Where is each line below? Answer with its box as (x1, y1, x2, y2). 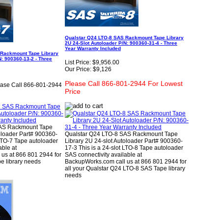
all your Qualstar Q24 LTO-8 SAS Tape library (65, 165, 185, 172)
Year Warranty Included (65, 45, 121, 51)
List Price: (65, 59, 91, 66)
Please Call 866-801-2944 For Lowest (65, 80, 183, 88)
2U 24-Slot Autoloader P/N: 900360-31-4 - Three (65, 40, 177, 46)
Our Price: (65, 66, 91, 73)
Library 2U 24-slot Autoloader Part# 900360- (65, 137, 183, 145)
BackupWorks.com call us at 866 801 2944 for (65, 158, 187, 165)
